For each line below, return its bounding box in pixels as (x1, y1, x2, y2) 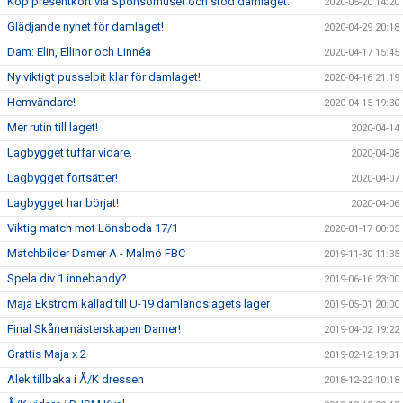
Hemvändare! (7, 95, 76, 110)
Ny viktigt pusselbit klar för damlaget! (7, 70, 201, 85)
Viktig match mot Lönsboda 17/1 (7, 221, 178, 236)
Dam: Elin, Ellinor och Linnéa (7, 45, 151, 59)
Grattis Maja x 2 (7, 347, 86, 362)
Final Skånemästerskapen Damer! (7, 322, 181, 336)
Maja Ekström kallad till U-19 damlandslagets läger (7, 297, 270, 311)
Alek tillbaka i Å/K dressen (7, 372, 144, 387)
